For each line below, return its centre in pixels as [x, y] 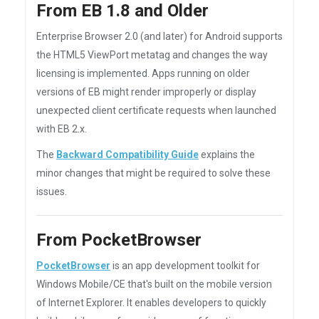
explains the [227, 155]
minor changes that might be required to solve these [153, 173]
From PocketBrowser [119, 240]
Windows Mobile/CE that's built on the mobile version [154, 284]
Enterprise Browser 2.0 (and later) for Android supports [159, 36]
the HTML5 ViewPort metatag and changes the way [152, 55]
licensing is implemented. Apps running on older [143, 73]
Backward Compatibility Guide [127, 155]
